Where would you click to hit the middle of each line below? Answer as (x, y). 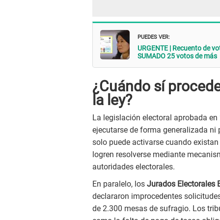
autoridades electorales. (134, 167)
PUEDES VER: (154, 36)
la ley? (112, 100)
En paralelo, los (120, 184)
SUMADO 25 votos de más (177, 56)
